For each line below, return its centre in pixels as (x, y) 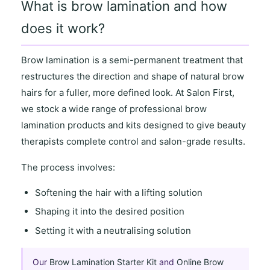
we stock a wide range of (76, 108)
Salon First (209, 92)
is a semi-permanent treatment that (167, 60)
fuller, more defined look (119, 92)
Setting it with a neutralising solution (113, 230)
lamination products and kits (81, 125)
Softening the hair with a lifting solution (118, 192)
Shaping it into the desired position (109, 212)
